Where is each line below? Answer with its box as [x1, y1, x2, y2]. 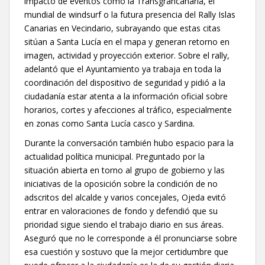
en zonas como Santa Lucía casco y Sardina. [24, 117, 195, 129]
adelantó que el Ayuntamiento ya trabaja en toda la [24, 63, 221, 75]
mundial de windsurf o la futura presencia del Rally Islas [24, 8, 235, 20]
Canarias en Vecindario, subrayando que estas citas [24, 22, 221, 34]
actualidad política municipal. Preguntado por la [24, 150, 205, 162]
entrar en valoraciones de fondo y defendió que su [24, 205, 218, 216]
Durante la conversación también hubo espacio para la [24, 137, 234, 148]
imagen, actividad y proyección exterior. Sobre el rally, [24, 49, 230, 61]
